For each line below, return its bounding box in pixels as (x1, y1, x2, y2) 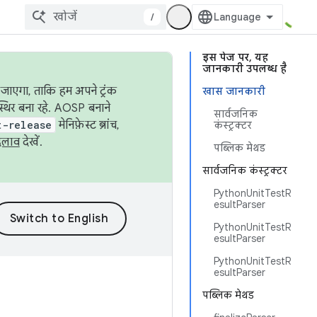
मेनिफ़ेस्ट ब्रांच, (55, 118, 119, 132)
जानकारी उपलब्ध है (202, 62, 287, 75)
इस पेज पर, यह (202, 51, 268, 64)
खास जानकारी (202, 85, 265, 98)
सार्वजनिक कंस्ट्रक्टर (202, 164, 287, 177)
